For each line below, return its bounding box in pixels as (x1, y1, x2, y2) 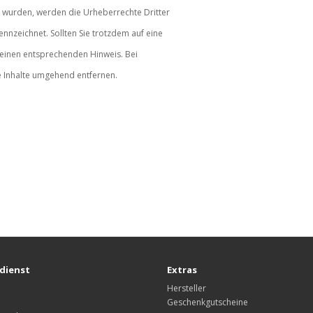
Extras (167, 263, 197, 276)
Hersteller (167, 282, 206, 294)
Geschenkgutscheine (167, 296, 248, 308)
